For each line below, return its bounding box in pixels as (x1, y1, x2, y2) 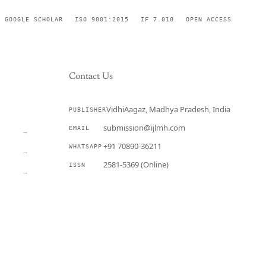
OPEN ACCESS (186, 15, 232, 23)
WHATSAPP (69, 143, 102, 150)
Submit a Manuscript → (80, 191, 161, 199)
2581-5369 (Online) (103, 159, 169, 170)
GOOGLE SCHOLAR (5, 15, 63, 23)
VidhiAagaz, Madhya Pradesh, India (106, 104, 230, 115)
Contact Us (69, 72, 113, 82)
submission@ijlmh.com (103, 122, 185, 134)
